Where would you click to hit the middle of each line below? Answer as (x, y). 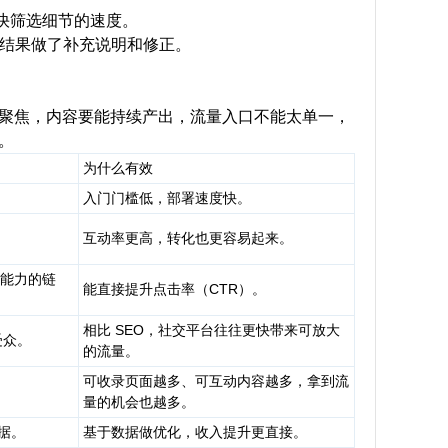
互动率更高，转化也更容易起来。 (188, 238)
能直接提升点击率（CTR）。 (174, 289)
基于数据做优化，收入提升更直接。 (195, 432)
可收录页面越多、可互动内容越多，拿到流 (216, 381)
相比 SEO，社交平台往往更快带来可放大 (211, 330)
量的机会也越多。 (139, 402)
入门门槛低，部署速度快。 (167, 198)
